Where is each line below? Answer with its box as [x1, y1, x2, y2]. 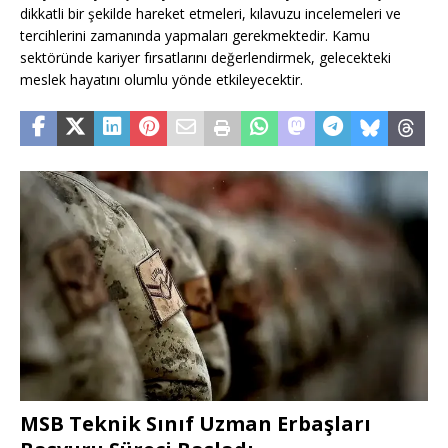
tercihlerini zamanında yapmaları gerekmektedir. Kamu [20, 26, 370, 46]
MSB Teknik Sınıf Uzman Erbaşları [20, 409, 371, 437]
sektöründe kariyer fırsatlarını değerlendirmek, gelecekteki [20, 48, 391, 68]
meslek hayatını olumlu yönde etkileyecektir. [20, 70, 303, 90]
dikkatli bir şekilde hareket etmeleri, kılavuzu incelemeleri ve [20, 4, 401, 24]
